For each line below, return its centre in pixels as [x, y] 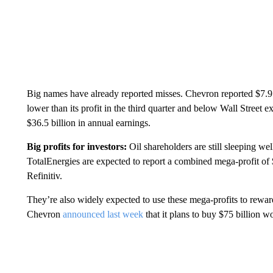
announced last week [103, 214]
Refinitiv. [44, 176]
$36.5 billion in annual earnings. [88, 123]
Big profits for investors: [76, 147]
